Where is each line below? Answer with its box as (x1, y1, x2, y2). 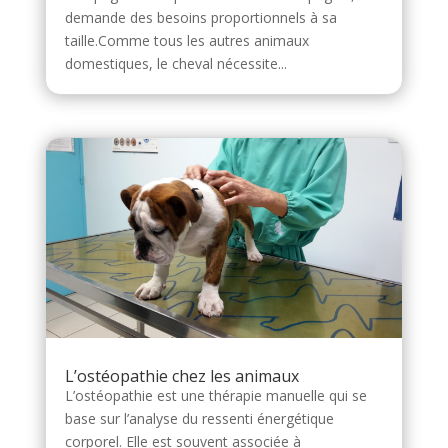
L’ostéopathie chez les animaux (64, 365, 299, 388)
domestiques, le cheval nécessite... (64, 54, 287, 74)
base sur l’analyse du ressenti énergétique (64, 409, 334, 429)
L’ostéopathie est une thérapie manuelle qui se (64, 386, 367, 406)
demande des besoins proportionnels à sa (64, 8, 337, 28)
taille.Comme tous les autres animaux (64, 31, 309, 51)
